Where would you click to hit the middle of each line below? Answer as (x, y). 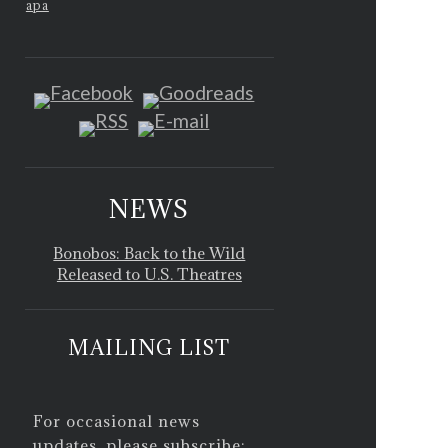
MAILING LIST (149, 347)
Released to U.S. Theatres (149, 273)
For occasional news (117, 420)
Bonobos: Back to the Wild (149, 252)
